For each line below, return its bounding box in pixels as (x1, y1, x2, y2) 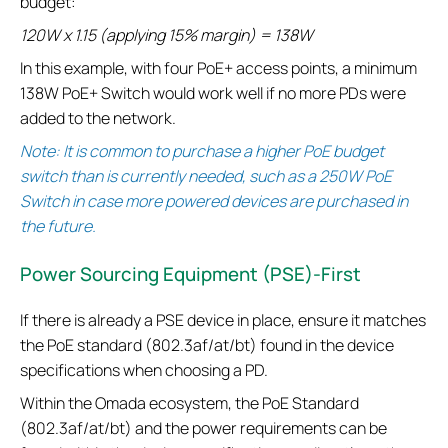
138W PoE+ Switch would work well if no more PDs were (20, 82, 406, 105)
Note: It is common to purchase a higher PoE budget (20, 140, 384, 163)
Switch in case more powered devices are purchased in (20, 190, 408, 213)
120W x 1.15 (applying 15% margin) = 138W (20, 24, 313, 47)
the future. (20, 215, 96, 238)
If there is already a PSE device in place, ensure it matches (20, 309, 426, 332)
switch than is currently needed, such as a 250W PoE (20, 165, 392, 188)
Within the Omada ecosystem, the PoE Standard (20, 392, 359, 415)
